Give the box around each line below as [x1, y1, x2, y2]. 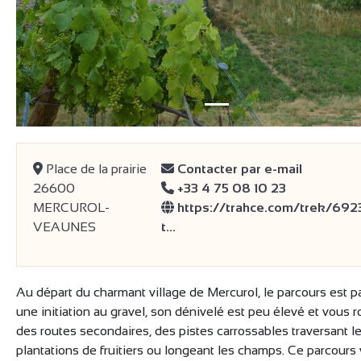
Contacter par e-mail [173, 162, 302, 176]
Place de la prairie [43, 162, 147, 176]
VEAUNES [33, 220, 96, 234]
